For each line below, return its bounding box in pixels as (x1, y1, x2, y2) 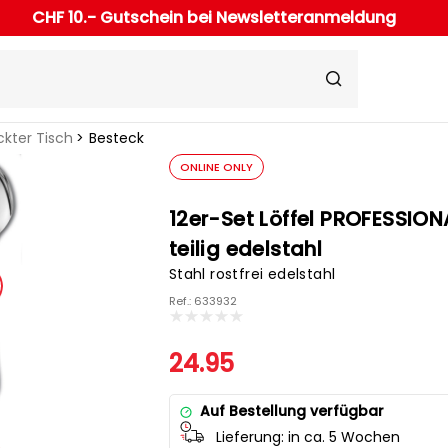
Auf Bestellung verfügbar (199, 401, 384, 422)
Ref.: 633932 (168, 293, 237, 310)
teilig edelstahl (168, 235, 323, 264)
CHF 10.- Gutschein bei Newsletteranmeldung (31, 6, 396, 30)
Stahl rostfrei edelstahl (168, 264, 336, 285)
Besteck (88, 128, 144, 149)
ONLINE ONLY (179, 159, 253, 176)
